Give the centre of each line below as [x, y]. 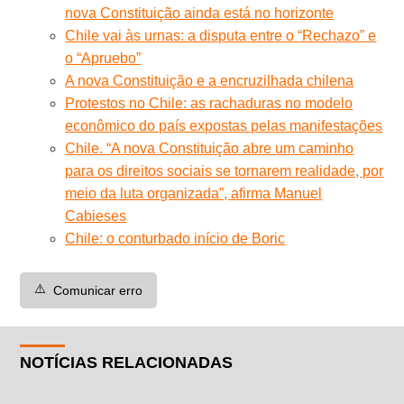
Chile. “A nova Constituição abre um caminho [210, 148]
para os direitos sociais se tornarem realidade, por [225, 170]
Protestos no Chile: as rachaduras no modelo [209, 103]
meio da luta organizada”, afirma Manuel [194, 193]
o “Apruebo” [103, 58]
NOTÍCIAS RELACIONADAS [127, 362]
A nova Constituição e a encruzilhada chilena [210, 80]
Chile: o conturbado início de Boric [175, 238]
